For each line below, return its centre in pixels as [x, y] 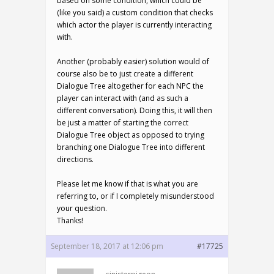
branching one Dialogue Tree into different [131, 147]
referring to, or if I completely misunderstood [135, 196]
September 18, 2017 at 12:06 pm [107, 246]
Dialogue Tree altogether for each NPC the [130, 86]
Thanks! [70, 220]
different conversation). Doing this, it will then [135, 110]
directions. [75, 159]
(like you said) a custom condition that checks [135, 13]
